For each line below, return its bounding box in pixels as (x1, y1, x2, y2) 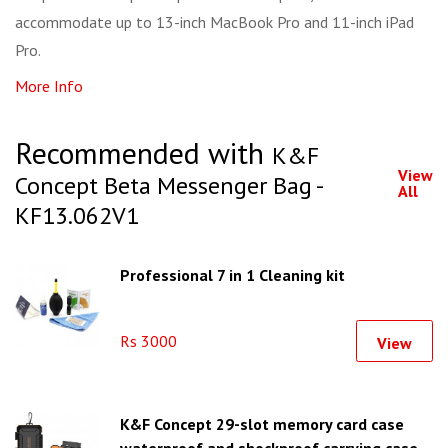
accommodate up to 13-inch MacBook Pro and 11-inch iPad (15, 12, 414, 33)
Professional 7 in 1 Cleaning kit (120, 265, 345, 286)
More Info (15, 76, 83, 97)
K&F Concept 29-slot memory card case (120, 414, 404, 435)
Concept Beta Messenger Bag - (15, 170, 322, 202)
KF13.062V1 (15, 200, 139, 232)
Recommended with (15, 133, 272, 173)
